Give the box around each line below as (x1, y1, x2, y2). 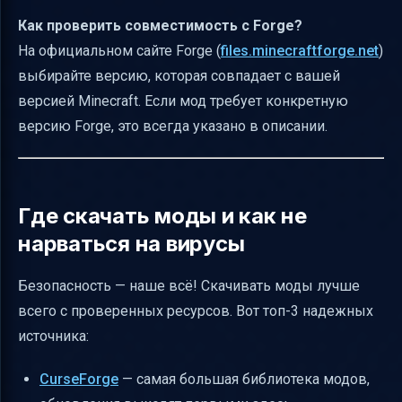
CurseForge (39, 371, 118, 388)
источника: (18, 328, 89, 345)
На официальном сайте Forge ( (18, 42, 221, 59)
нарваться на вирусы (18, 231, 245, 257)
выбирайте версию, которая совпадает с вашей (18, 67, 340, 84)
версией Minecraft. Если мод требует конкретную (18, 92, 348, 109)
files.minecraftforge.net (221, 42, 379, 59)
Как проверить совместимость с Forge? (18, 17, 302, 34)
